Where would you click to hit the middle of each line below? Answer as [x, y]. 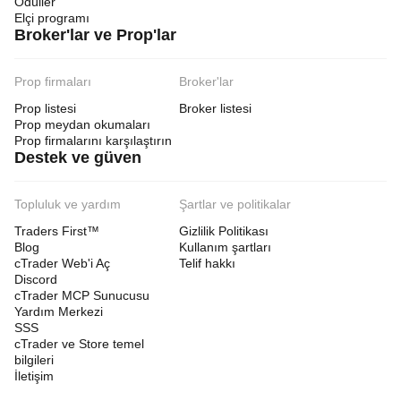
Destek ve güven [78, 158]
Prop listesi [45, 108]
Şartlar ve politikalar [235, 204]
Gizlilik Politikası [224, 231]
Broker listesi [215, 108]
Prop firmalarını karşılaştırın [93, 141]
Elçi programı [52, 18]
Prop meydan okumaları [82, 124]
